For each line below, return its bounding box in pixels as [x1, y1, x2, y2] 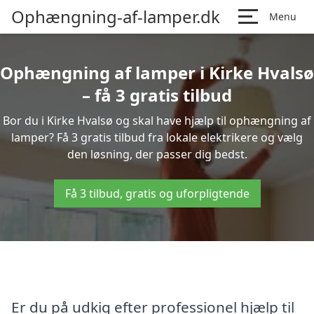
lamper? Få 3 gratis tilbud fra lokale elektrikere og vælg [11, 130, 303, 145]
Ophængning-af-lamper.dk [11, 5, 220, 28]
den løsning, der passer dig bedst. [67, 146, 247, 162]
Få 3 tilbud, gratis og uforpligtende [64, 186, 250, 201]
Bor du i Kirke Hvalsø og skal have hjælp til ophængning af [3, 113, 311, 128]
